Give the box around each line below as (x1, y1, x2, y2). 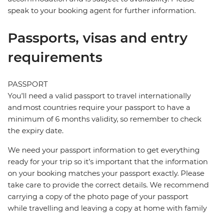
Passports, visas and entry (8, 30, 187, 46)
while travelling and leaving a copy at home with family (8, 203, 207, 213)
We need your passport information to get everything (8, 145, 200, 155)
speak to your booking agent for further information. (8, 6, 196, 15)
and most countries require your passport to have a (8, 103, 190, 112)
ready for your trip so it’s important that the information (8, 157, 208, 167)
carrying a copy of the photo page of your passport (8, 192, 188, 201)
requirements (8, 49, 102, 66)
